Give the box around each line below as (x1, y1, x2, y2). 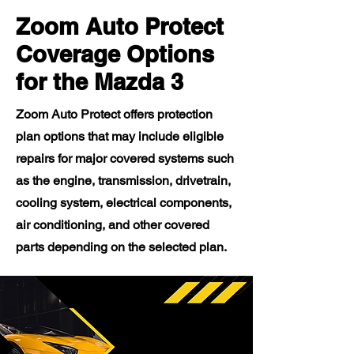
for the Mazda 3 (16, 68, 183, 96)
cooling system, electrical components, (16, 195, 232, 210)
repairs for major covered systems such (16, 151, 234, 166)
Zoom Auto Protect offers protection (16, 107, 213, 122)
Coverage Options (16, 40, 214, 68)
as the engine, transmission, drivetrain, (16, 173, 231, 188)
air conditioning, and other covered (16, 217, 209, 232)
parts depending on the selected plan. (16, 239, 227, 254)
